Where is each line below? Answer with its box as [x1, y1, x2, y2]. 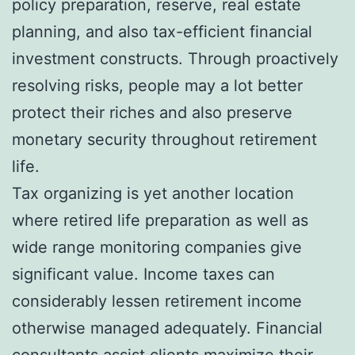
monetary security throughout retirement [12, 129, 317, 149]
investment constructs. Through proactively [12, 48, 338, 68]
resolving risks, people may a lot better [12, 75, 303, 95]
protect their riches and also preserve [12, 102, 292, 122]
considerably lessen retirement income [12, 291, 302, 311]
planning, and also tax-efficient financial [12, 21, 312, 41]
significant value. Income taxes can [12, 264, 275, 284]
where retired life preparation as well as [12, 210, 308, 230]
